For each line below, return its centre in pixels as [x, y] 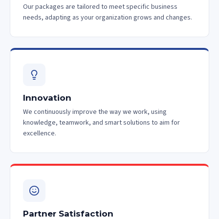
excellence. [40, 133]
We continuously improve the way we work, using [95, 112]
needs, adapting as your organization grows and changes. [108, 18]
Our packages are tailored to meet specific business [100, 7]
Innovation [47, 98]
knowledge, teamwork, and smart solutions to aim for [101, 123]
